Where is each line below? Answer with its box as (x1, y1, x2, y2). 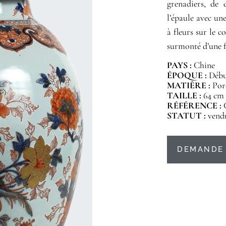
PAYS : (167, 60, 192, 71)
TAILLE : (167, 90, 204, 101)
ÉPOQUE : (167, 70, 207, 81)
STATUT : (167, 110, 208, 122)
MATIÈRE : (167, 80, 213, 91)
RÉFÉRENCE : (167, 100, 224, 111)
